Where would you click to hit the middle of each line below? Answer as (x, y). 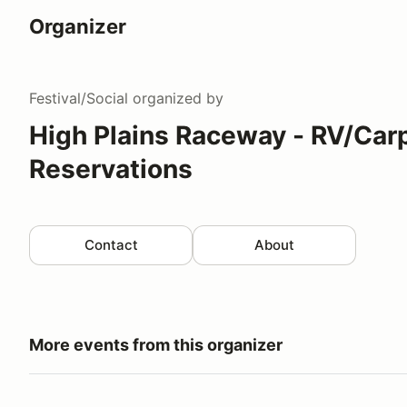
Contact (111, 244)
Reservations (111, 169)
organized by (176, 99)
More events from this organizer (156, 344)
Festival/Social (79, 99)
